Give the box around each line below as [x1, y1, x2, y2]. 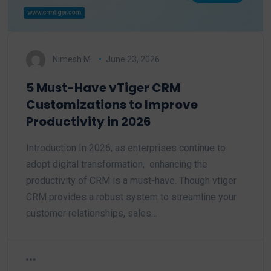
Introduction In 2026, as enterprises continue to [26, 142, 226, 154]
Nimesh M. [53, 54, 93, 64]
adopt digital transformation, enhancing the [26, 158, 207, 170]
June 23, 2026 [105, 54, 160, 64]
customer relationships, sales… [26, 207, 157, 219]
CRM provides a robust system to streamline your [26, 191, 237, 203]
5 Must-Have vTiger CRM [26, 79, 180, 96]
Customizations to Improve [26, 96, 198, 113]
